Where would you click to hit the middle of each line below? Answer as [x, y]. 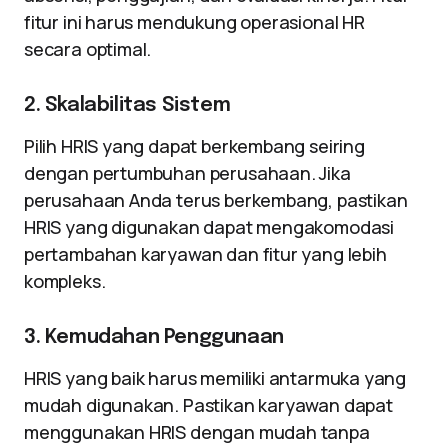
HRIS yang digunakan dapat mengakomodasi [209, 227]
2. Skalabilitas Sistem [127, 105]
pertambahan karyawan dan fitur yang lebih [205, 254]
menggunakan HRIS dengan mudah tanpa [197, 432]
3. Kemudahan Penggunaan [154, 337]
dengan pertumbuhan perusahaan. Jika [187, 173]
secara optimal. [88, 49]
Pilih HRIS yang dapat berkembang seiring [194, 146]
